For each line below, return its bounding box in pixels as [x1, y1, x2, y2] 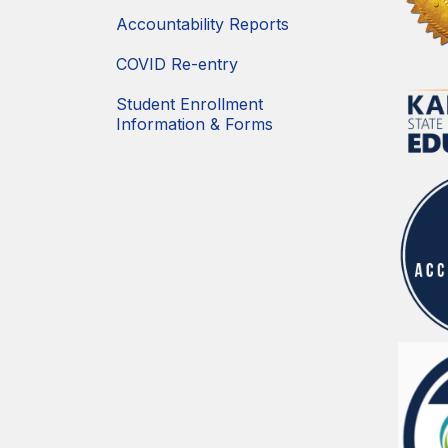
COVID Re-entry [116, 54, 238, 75]
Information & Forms [116, 114, 273, 135]
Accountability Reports [116, 14, 289, 35]
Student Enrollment [116, 94, 263, 115]
